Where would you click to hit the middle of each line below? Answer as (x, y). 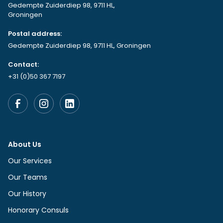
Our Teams (28, 177)
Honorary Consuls (38, 210)
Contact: (23, 65)
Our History (27, 194)
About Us (25, 145)
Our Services (30, 161)
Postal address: (35, 34)
